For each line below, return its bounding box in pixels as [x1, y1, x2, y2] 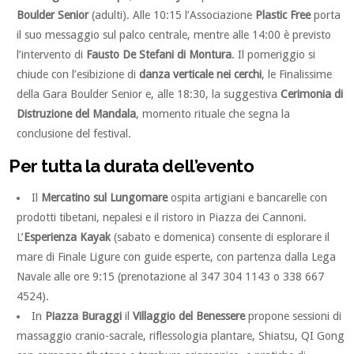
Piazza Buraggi [45, 310, 122, 323]
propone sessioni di [245, 310, 342, 323]
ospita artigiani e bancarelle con [168, 191, 328, 205]
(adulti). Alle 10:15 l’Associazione [88, 9, 256, 22]
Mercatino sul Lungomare [41, 191, 168, 205]
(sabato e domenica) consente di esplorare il [111, 231, 330, 244]
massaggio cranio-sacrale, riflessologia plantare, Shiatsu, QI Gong [17, 330, 345, 343]
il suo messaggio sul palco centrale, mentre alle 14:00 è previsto [17, 28, 332, 42]
